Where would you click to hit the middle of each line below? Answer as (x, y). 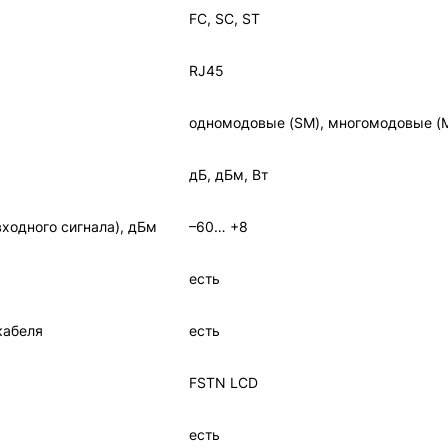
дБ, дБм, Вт (228, 174)
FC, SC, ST (224, 18)
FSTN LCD (223, 382)
